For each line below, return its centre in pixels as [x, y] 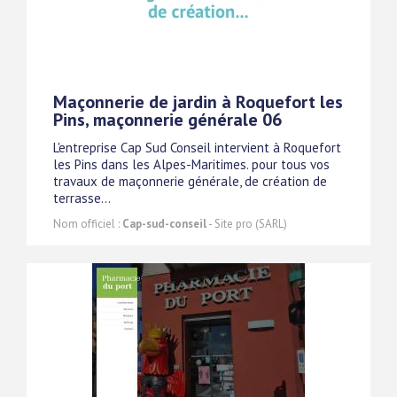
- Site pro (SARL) [247, 224]
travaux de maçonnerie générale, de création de [190, 182]
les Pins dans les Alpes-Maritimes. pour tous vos [191, 165]
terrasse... [82, 198]
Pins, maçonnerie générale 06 [167, 120]
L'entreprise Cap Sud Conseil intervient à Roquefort [197, 148]
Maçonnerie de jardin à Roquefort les [198, 102]
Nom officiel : [88, 224]
